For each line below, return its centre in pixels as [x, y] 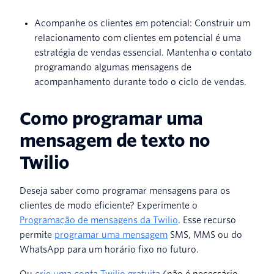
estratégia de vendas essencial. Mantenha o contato [143, 52]
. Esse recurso [207, 220]
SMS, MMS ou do [205, 235]
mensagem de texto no [115, 140]
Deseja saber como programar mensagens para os [125, 191]
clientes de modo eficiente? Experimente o [109, 205]
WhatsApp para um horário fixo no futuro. [109, 249]
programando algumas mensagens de [113, 67]
